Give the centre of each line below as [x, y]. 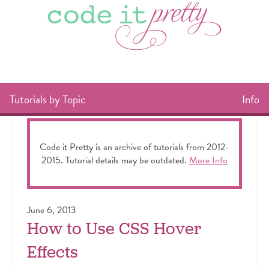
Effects [52, 252]
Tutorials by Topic [47, 99]
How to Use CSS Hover [114, 229]
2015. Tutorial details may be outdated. [115, 161]
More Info [208, 161]
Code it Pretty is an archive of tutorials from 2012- [134, 147]
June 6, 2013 [51, 210]
